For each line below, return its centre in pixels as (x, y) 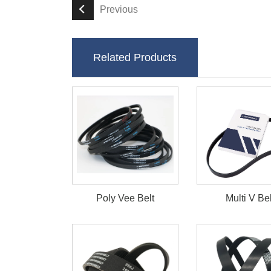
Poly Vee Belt (126, 198)
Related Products (135, 57)
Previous (119, 9)
